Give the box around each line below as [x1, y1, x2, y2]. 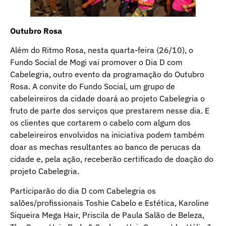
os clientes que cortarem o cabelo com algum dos [10, 118, 191, 128]
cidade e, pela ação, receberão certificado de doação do [10, 154, 213, 164]
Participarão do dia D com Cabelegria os [10, 185, 156, 196]
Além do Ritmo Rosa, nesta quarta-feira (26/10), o [10, 45, 193, 55]
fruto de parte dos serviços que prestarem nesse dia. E [10, 105, 209, 116]
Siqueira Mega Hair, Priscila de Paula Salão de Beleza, [10, 209, 204, 220]
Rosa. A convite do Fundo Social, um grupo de [10, 81, 175, 92]
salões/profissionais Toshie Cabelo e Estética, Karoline [10, 197, 209, 208]
